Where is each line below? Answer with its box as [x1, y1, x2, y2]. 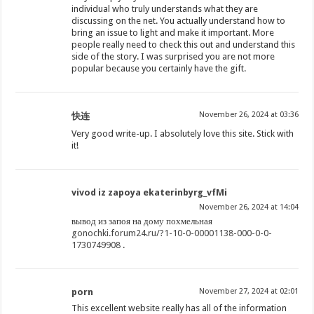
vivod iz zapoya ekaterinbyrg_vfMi [71, 187, 228, 198]
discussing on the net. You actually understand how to [71, 15, 286, 27]
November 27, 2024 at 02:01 [198, 287, 299, 296]
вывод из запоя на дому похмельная [71, 216, 213, 227]
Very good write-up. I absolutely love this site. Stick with [71, 128, 294, 139]
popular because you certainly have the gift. [71, 63, 247, 74]
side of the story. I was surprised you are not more [71, 51, 275, 62]
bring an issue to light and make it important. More [71, 27, 275, 39]
